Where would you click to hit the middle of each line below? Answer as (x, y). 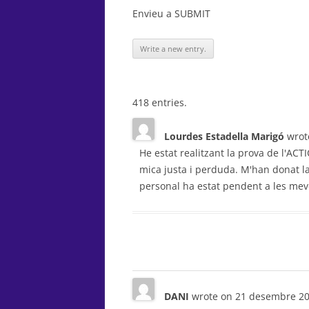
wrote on (212, 296)
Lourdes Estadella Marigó (226, 136)
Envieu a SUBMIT (171, 13)
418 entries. (160, 102)
